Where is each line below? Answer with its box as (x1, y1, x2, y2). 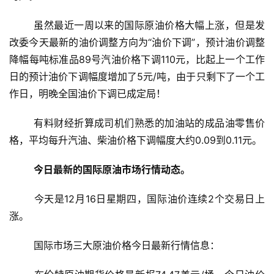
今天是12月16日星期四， (34, 193, 147, 206)
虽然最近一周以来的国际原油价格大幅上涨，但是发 (9, 19, 34, 32)
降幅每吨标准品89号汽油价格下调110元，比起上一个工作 (9, 53, 265, 66)
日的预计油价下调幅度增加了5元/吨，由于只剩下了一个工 (9, 70, 265, 83)
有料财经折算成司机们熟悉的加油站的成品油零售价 (9, 117, 34, 130)
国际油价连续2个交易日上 (147, 193, 265, 206)
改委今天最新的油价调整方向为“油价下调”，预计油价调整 (9, 36, 265, 49)
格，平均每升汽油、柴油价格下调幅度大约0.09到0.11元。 (9, 134, 262, 147)
